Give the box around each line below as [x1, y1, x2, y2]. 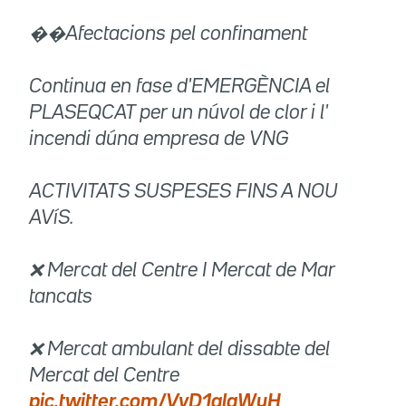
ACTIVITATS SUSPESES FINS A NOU [29, 183, 338, 202]
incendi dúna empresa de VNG [29, 130, 288, 150]
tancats [29, 288, 92, 307]
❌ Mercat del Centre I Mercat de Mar [29, 262, 334, 281]
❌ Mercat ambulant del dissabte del [29, 341, 330, 360]
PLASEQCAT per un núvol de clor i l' [29, 104, 328, 123]
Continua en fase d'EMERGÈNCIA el [29, 78, 330, 97]
